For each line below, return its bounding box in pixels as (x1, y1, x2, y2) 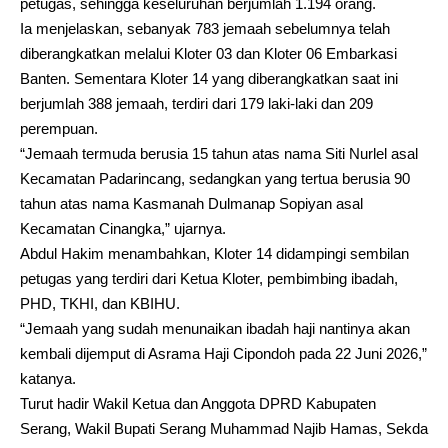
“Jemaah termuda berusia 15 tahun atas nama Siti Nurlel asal (20, 144, 418, 162)
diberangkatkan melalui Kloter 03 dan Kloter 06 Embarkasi (20, 44, 397, 62)
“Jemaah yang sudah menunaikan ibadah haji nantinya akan (20, 319, 410, 337)
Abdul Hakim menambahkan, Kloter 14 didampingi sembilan (20, 244, 409, 262)
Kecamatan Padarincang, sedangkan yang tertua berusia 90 (20, 169, 410, 187)
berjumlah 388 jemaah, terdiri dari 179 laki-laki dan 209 (20, 94, 373, 112)
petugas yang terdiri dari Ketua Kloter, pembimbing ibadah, (20, 269, 398, 287)
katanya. (20, 369, 76, 387)
